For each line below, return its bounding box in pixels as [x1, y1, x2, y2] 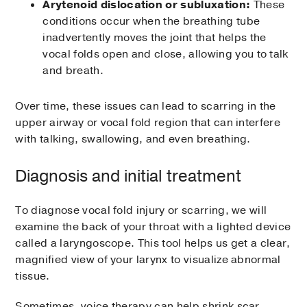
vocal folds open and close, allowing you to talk [42, 47, 288, 62]
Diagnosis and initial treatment [15, 165, 242, 188]
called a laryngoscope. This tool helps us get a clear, [15, 236, 291, 251]
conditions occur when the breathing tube [42, 14, 260, 29]
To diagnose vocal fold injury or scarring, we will [15, 203, 267, 219]
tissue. [15, 269, 50, 284]
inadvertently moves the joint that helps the [42, 30, 267, 46]
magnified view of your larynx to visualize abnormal [15, 252, 281, 268]
